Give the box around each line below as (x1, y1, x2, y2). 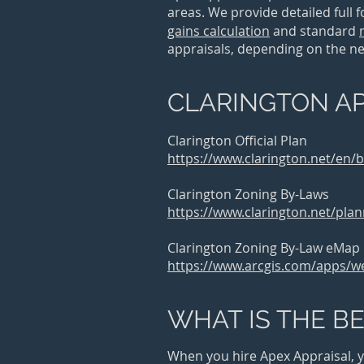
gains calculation (167, 22, 270, 40)
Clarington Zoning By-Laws (167, 185, 329, 203)
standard (300, 22, 359, 40)
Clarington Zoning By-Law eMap (167, 239, 360, 257)
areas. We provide (167, 3, 278, 21)
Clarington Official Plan (167, 132, 307, 149)
